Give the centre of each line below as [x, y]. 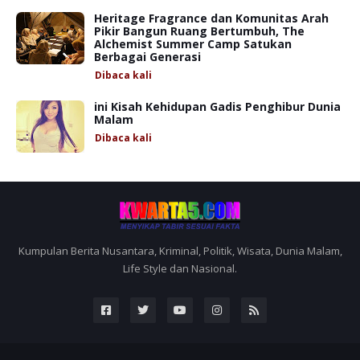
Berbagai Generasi [147, 56]
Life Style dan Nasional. [180, 268]
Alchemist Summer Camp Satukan [193, 43]
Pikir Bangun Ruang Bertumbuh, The [199, 31]
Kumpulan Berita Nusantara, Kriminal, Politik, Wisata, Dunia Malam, [180, 250]
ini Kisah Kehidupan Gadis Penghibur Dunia [217, 106]
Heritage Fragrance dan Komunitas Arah [211, 18]
